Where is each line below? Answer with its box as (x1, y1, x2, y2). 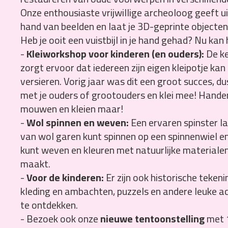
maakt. (20, 154, 50, 173)
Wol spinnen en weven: (26, 112, 129, 132)
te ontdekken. (20, 195, 78, 214)
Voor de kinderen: (26, 167, 104, 187)
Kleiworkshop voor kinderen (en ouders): (26, 44, 204, 63)
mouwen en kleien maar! (20, 99, 123, 118)
